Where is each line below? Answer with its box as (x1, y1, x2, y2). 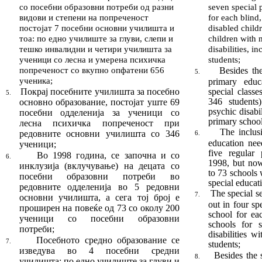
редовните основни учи (19, 128, 120, 139)
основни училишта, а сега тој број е (19, 192, 180, 203)
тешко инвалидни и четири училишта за (19, 44, 172, 54)
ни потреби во (98, 171, 180, 182)
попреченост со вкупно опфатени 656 (19, 65, 164, 75)
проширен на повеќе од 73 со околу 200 (19, 203, 180, 213)
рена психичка (109, 54, 166, 64)
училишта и (129, 23, 174, 33)
